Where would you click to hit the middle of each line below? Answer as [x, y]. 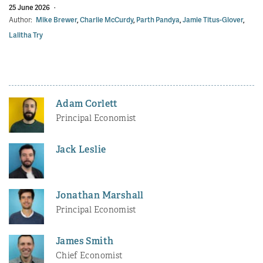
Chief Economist [90, 255]
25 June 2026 [30, 7]
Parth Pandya [158, 19]
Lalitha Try [26, 35]
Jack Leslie [81, 149]
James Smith [85, 241]
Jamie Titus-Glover [213, 19]
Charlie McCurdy [107, 19]
